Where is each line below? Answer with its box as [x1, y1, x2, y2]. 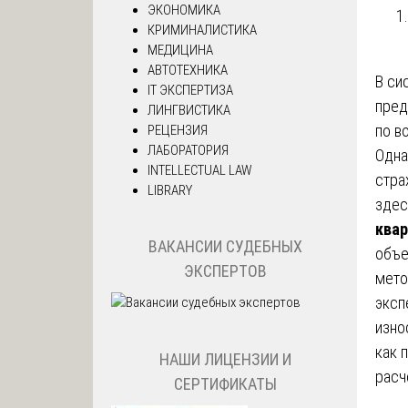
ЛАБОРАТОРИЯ [148, 141, 229, 158]
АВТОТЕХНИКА [148, 61, 228, 78]
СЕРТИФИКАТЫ [173, 373, 277, 393]
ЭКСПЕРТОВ [183, 261, 267, 281]
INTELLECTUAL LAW [148, 161, 252, 178]
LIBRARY [148, 181, 192, 199]
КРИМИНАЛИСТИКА [148, 21, 257, 38]
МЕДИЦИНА [148, 41, 213, 58]
